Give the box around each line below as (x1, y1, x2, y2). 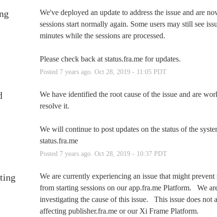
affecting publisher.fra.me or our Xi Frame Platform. (39, 206, 204, 215)
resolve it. (39, 101, 69, 110)
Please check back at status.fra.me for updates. (39, 54, 181, 63)
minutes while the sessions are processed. (39, 31, 169, 40)
